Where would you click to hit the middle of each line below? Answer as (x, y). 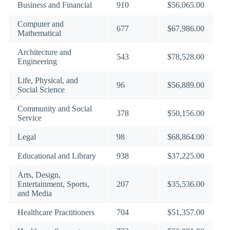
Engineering (37, 61)
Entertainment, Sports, (53, 184)
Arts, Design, (39, 175)
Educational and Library (57, 156)
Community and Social (55, 109)
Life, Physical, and (48, 80)
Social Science (41, 90)
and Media (35, 193)
